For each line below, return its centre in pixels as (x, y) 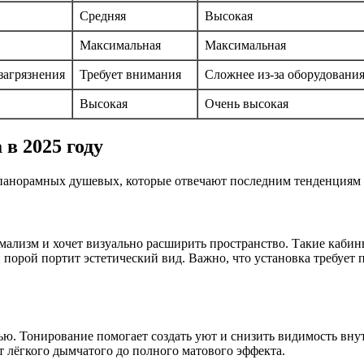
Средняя (103, 15)
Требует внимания (130, 74)
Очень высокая (247, 103)
